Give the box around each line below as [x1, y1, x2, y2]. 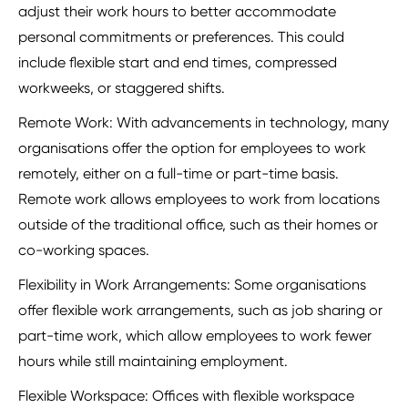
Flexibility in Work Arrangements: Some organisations [18, 276, 366, 294]
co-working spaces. [18, 241, 149, 260]
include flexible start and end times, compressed [18, 54, 337, 72]
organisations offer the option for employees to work [18, 139, 366, 158]
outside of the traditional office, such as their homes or [18, 216, 378, 234]
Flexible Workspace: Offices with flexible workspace [18, 387, 354, 405]
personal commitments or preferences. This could [18, 28, 344, 46]
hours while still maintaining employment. [18, 352, 288, 371]
